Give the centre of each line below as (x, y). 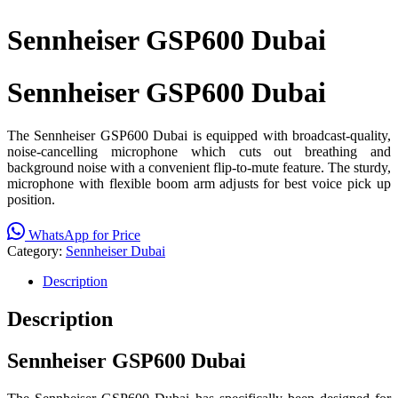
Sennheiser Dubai (115, 251)
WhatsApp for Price (84, 235)
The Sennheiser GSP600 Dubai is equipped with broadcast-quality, (199, 136)
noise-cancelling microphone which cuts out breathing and (199, 152)
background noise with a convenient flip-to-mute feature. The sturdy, (199, 168)
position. (31, 200)
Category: (36, 251)
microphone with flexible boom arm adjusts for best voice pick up (199, 184)
